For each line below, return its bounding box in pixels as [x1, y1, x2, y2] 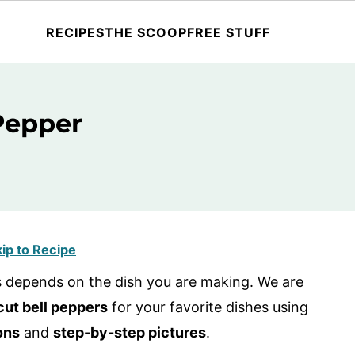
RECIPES [45, 24, 105, 40]
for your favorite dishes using [108, 299, 308, 315]
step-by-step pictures [53, 324, 206, 341]
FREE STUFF [186, 24, 270, 40]
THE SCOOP [104, 24, 187, 40]
